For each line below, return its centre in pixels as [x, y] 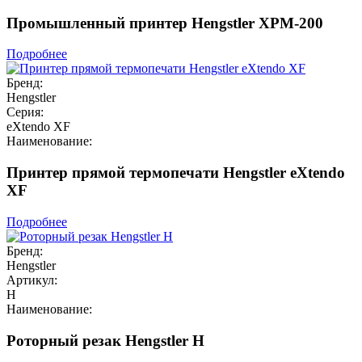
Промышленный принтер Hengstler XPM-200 [165, 23]
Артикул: [32, 280]
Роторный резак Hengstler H [105, 340]
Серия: [25, 112]
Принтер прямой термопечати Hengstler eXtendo [176, 173]
